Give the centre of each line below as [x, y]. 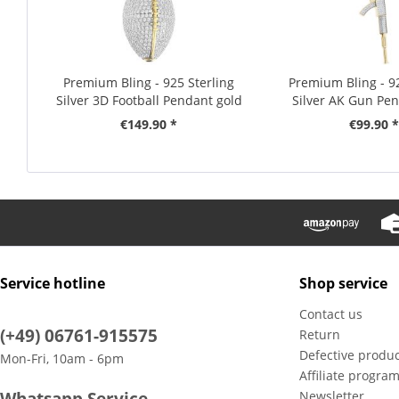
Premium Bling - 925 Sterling [149, 83]
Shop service [343, 283]
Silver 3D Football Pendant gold [149, 101]
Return [320, 334]
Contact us [331, 313]
